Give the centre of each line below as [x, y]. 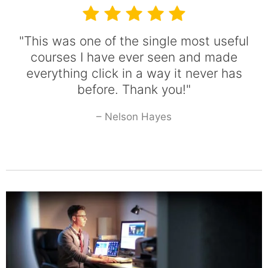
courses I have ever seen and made [134, 57]
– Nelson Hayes [134, 117]
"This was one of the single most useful [134, 41]
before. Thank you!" [134, 90]
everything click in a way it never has [134, 74]
